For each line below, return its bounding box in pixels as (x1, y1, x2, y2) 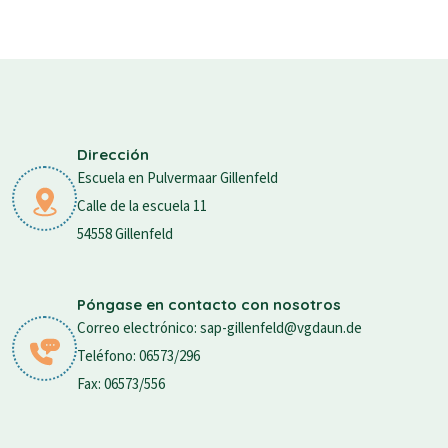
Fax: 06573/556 (77, 373, 165, 395)
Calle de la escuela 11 (77, 195, 207, 217)
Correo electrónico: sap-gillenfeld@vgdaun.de (77, 317, 362, 339)
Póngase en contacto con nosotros (77, 294, 341, 314)
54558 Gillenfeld (77, 223, 173, 245)
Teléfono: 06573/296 (77, 345, 200, 367)
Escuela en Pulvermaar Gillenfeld (77, 167, 278, 189)
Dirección (77, 144, 149, 164)
